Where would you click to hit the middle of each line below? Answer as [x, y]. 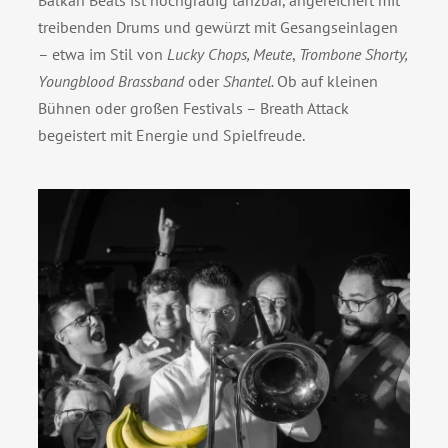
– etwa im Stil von [102, 54]
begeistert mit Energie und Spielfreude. [171, 135]
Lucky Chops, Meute [229, 54]
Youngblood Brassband [110, 81]
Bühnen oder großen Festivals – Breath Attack [193, 108]
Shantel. [249, 81]
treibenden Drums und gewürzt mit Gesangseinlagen [217, 27]
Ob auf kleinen [327, 81]
